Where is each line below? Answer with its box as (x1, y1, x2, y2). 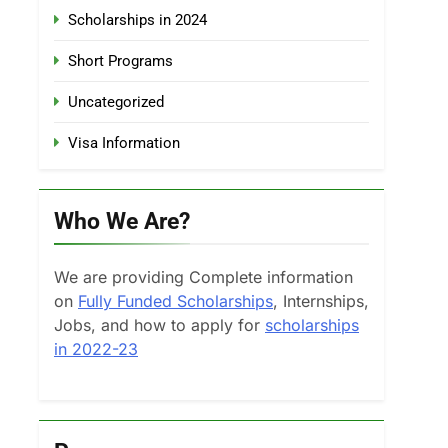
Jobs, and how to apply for (54, 315, 265, 335)
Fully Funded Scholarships (78, 291, 273, 311)
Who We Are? (54, 207, 190, 235)
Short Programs (68, 52, 173, 70)
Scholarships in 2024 (68, 11, 207, 29)
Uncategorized (68, 93, 164, 111)
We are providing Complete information (54, 267, 353, 287)
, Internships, (273, 291, 369, 311)
